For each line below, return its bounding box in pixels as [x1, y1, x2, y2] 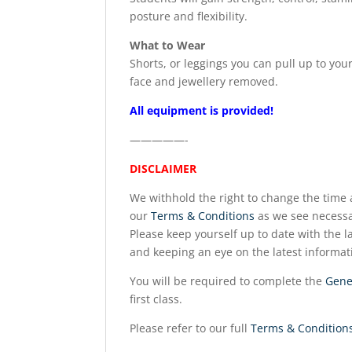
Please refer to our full [130, 321, 251, 335]
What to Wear [130, 38, 206, 53]
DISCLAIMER [130, 161, 197, 176]
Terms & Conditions [151, 208, 255, 223]
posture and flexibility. [130, 9, 248, 24]
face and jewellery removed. [130, 74, 279, 89]
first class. [130, 291, 183, 306]
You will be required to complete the [130, 273, 326, 288]
